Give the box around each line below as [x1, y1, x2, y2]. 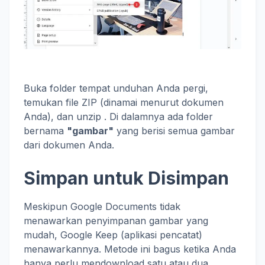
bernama [24, 124, 67, 137]
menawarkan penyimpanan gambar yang [24, 214, 208, 227]
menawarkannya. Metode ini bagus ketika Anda [24, 243, 236, 255]
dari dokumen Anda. [24, 138, 114, 151]
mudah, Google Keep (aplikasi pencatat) [24, 228, 202, 241]
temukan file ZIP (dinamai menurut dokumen [24, 96, 224, 108]
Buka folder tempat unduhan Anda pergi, [24, 82, 208, 94]
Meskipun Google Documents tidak [24, 200, 180, 212]
